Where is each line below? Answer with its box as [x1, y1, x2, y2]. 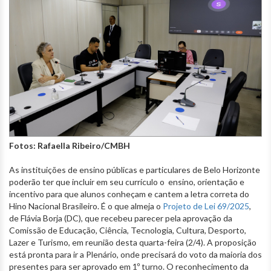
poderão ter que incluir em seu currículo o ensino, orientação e [9, 176, 244, 187]
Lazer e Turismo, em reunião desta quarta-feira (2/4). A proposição [9, 237, 256, 247]
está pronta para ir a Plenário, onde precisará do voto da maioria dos [9, 249, 262, 260]
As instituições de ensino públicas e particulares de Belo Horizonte [9, 164, 260, 175]
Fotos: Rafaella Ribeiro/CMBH [9, 140, 130, 151]
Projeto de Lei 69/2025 [163, 200, 249, 211]
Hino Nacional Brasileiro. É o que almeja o [9, 200, 163, 211]
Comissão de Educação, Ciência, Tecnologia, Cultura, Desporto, [9, 224, 246, 235]
